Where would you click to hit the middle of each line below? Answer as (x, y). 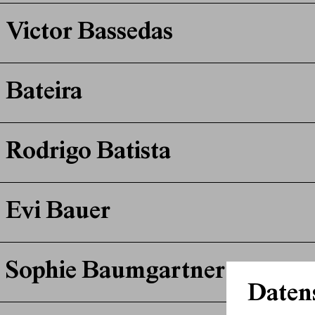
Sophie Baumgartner (115, 272)
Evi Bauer (58, 213)
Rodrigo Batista (88, 153)
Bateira (44, 93)
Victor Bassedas (89, 33)
